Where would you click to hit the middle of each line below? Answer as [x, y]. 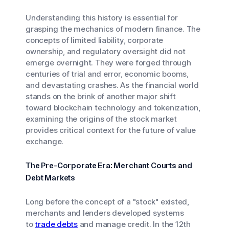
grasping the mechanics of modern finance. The [113, 29]
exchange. [45, 141]
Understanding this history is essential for [102, 18]
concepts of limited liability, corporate [95, 40]
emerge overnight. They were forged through [108, 63]
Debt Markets [51, 178]
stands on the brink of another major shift [101, 96]
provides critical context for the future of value [111, 130]
